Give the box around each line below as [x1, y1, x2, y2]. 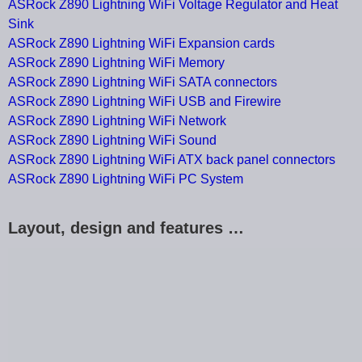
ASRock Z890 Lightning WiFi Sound [8, 133, 217, 148]
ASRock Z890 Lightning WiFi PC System [8, 172, 243, 187]
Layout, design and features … [8, 219, 244, 238]
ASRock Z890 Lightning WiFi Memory [8, 56, 225, 70]
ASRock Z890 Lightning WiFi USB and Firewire [8, 95, 281, 109]
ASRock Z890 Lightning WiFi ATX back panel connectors [8, 153, 335, 167]
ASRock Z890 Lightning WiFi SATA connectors [8, 75, 277, 90]
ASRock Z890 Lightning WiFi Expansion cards [8, 36, 275, 51]
